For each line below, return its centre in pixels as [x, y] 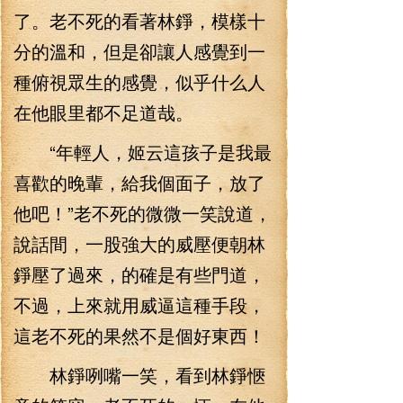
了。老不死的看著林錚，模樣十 [139, 20]
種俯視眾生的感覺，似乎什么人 [139, 81]
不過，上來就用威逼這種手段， [139, 304]
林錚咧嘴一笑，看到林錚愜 [139, 375]
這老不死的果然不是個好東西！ [139, 335]
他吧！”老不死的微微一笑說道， [143, 213]
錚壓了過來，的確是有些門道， [139, 274]
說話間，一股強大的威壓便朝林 [139, 243]
